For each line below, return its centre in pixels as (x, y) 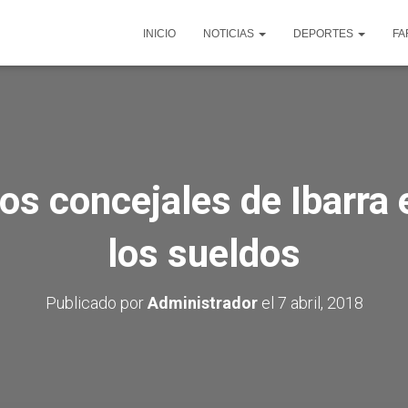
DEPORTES (325, 34)
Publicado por (96, 303)
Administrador (202, 303)
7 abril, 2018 (320, 303)
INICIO (159, 34)
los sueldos (204, 254)
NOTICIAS (230, 34)
